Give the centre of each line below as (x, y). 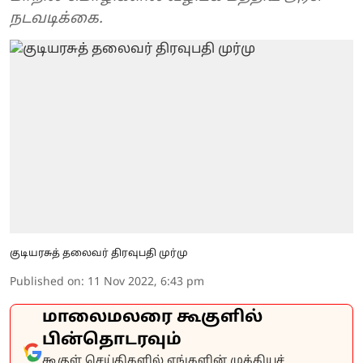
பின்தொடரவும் (112, 340)
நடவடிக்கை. (56, 19)
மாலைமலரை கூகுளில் (152, 317)
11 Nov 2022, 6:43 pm (146, 282)
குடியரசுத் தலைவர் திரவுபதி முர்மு (99, 253)
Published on (45, 282)
